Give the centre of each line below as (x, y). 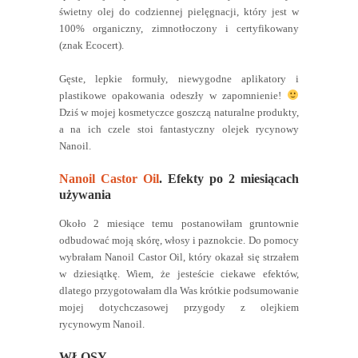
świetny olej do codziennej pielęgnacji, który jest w (179, 11)
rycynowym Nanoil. (103, 324)
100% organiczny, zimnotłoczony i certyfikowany (179, 28)
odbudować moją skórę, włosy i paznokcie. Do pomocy (179, 240)
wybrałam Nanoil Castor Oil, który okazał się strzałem (179, 257)
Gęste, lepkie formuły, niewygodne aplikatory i (179, 78)
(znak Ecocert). (93, 45)
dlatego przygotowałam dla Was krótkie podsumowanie (179, 290)
